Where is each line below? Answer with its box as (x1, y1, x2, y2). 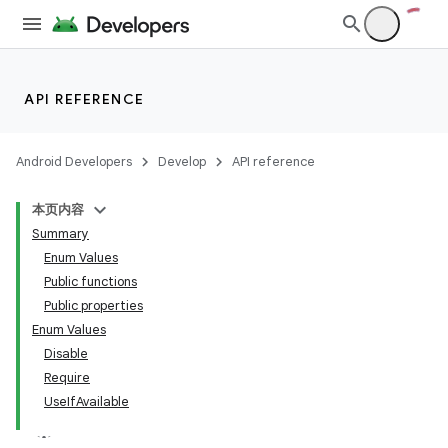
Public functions (44, 273, 137, 290)
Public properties (44, 297, 143, 314)
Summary (32, 225, 89, 242)
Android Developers (16, 153, 132, 170)
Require (44, 369, 90, 386)
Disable (44, 345, 88, 362)
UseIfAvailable (44, 393, 129, 410)
